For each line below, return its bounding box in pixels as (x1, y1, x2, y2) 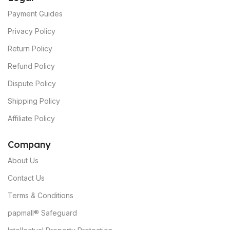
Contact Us (8, 174, 45, 183)
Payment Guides (8, 9, 63, 18)
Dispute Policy (8, 79, 56, 88)
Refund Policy (8, 62, 55, 71)
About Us (8, 156, 39, 165)
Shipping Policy (8, 97, 60, 106)
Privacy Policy (8, 27, 55, 36)
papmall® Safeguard (8, 208, 77, 218)
